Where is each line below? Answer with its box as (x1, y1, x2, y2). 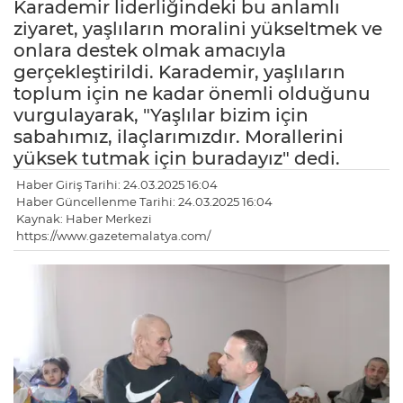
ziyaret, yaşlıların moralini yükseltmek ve (13, 18, 382, 40)
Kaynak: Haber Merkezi (16, 211, 152, 227)
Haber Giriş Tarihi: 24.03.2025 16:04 (16, 177, 218, 193)
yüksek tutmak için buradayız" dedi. (13, 148, 340, 170)
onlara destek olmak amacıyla (13, 40, 286, 62)
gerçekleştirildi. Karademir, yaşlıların (13, 61, 345, 84)
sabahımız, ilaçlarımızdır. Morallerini (13, 126, 344, 148)
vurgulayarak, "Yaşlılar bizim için (13, 104, 309, 127)
